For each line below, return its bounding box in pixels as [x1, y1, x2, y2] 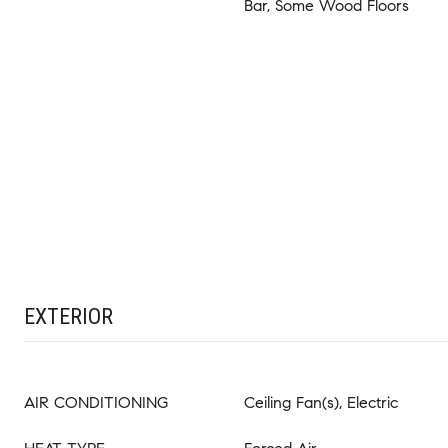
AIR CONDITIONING [24, 392, 168, 412]
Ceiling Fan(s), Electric [244, 392, 398, 412]
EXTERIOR [24, 303, 113, 329]
